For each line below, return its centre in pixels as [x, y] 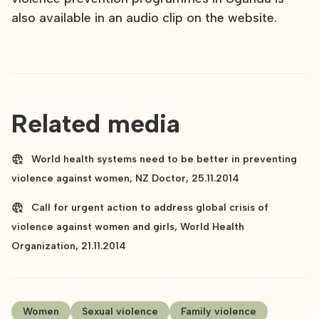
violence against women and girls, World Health [128, 227]
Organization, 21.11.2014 [69, 246]
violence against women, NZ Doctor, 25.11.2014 [125, 179]
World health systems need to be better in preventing [164, 159]
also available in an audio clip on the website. [144, 18]
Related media [96, 124]
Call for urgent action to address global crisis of [150, 208]
